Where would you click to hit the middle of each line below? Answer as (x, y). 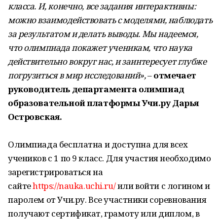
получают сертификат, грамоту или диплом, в (104, 213)
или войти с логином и (163, 186)
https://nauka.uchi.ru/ (73, 186)
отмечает (175, 75)
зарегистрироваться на (55, 172)
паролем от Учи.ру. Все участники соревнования (107, 200)
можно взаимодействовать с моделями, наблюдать (110, 20)
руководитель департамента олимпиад (96, 89)
